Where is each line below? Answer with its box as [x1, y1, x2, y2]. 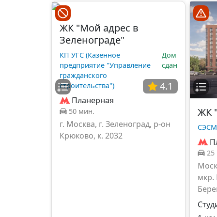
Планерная [72, 94, 114, 106]
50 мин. [69, 106, 94, 116]
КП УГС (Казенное [60, 50, 120, 60]
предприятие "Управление [60, 60, 151, 70]
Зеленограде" [60, 33, 124, 46]
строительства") [60, 80, 114, 90]
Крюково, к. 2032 [60, 130, 123, 141]
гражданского [60, 70, 107, 80]
